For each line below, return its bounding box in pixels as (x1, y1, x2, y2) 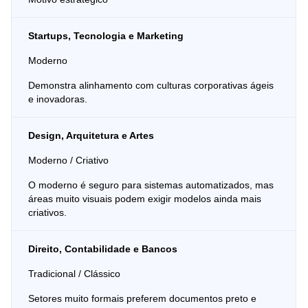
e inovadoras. (28, 93, 87, 104)
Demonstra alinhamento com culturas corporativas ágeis (28, 79, 274, 91)
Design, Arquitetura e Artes (28, 129, 154, 141)
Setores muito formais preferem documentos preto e (28, 292, 256, 304)
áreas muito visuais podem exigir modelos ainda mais (28, 192, 261, 204)
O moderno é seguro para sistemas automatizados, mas (28, 179, 274, 190)
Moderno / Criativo (28, 154, 109, 166)
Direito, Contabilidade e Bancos (28, 243, 177, 254)
